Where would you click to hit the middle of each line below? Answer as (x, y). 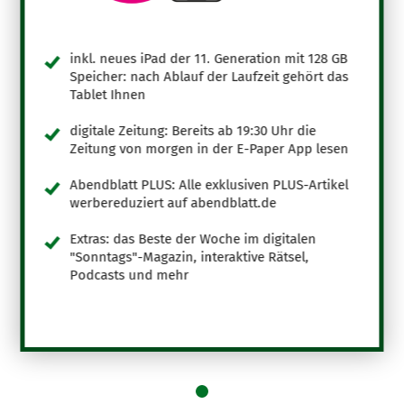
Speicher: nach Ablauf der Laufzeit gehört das (209, 76)
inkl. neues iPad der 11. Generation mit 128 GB (209, 58)
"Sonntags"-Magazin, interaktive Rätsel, (189, 257)
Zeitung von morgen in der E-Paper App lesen (209, 148)
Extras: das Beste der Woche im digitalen (193, 239)
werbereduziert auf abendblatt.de (173, 202)
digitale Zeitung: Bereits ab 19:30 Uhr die (193, 130)
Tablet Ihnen (108, 94)
